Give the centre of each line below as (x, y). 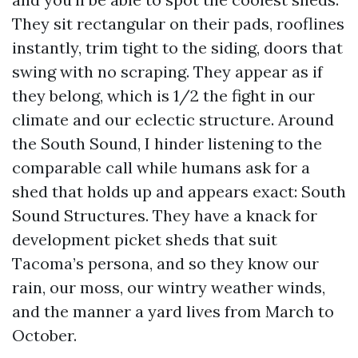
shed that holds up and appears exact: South (179, 191)
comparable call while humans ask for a (161, 167)
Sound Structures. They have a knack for (165, 215)
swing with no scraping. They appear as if (167, 72)
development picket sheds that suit (145, 239)
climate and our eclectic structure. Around (173, 119)
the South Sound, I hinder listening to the (167, 143)
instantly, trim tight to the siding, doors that (177, 48)
